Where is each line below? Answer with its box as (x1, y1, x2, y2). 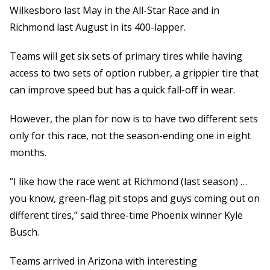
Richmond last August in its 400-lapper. (10, 20, 186, 34)
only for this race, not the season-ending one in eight (10, 129, 251, 143)
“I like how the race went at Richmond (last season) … (10, 175, 247, 189)
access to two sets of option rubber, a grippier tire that (10, 66, 259, 80)
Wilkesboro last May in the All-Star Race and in (10, 4, 219, 17)
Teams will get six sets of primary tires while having (10, 49, 242, 63)
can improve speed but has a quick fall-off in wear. (10, 83, 235, 97)
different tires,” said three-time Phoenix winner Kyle (10, 209, 243, 222)
